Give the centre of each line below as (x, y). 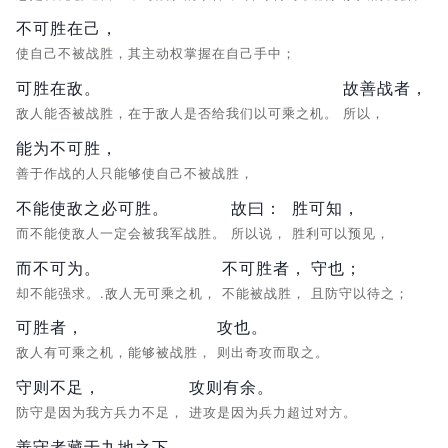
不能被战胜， (266, 293)
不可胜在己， (67, 28)
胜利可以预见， (343, 233)
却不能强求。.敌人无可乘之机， (119, 293)
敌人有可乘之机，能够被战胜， (116, 353)
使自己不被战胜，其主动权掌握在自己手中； (158, 54)
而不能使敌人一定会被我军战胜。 (123, 233)
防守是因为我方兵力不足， (102, 413)
